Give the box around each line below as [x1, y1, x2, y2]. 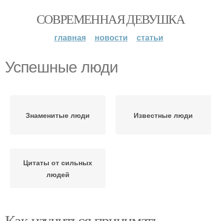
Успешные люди [5, 58, 118, 76]
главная [54, 32, 86, 43]
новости [94, 32, 128, 43]
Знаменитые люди [26, 110, 90, 120]
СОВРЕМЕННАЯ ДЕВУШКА [36, 10, 185, 27]
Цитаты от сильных [23, 157, 92, 167]
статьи [136, 32, 163, 43]
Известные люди [134, 110, 193, 120]
